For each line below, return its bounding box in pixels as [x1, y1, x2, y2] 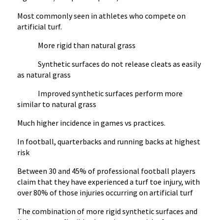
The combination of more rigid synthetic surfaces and [17, 206, 197, 216]
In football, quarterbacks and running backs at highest [17, 137, 200, 146]
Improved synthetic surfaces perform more [17, 88, 183, 98]
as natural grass [17, 70, 72, 80]
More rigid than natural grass [17, 40, 136, 50]
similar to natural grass [17, 99, 96, 109]
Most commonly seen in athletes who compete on [17, 11, 186, 21]
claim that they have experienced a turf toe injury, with [17, 177, 200, 187]
